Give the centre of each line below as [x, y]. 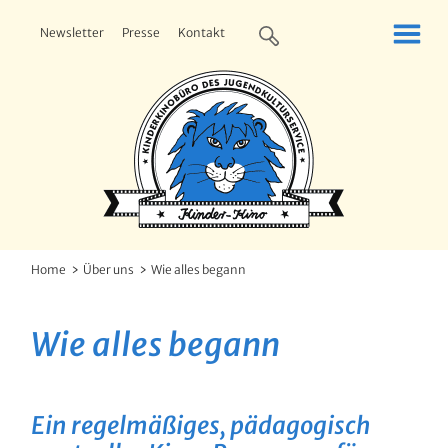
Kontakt [202, 32]
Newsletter [72, 32]
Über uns [109, 269]
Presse [141, 32]
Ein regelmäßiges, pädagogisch [201, 425]
